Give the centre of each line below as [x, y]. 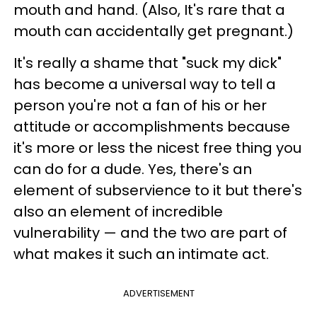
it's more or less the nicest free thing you [157, 148]
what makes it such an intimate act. [141, 254]
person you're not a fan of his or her [140, 105]
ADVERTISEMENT [158, 293]
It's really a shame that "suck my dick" [148, 63]
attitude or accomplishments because [152, 126]
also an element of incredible [118, 211]
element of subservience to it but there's [158, 190]
